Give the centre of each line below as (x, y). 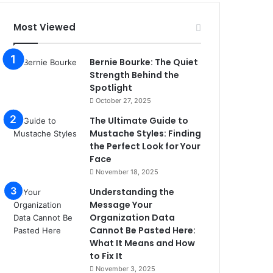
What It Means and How (143, 243)
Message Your (121, 205)
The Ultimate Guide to (139, 121)
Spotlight (111, 88)
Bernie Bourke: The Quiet (144, 62)
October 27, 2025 (124, 101)
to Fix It (106, 256)
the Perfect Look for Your (145, 146)
